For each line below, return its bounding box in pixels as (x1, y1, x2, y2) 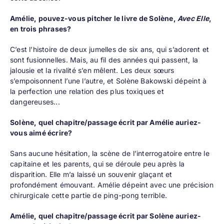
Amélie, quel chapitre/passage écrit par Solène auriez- (9, 211, 201, 220)
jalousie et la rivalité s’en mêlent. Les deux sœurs (9, 66, 174, 75)
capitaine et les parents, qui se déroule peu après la (9, 159, 185, 168)
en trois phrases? (9, 24, 71, 33)
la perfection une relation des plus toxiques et (9, 87, 164, 96)
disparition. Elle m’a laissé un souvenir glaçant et (9, 170, 172, 179)
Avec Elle (177, 14, 209, 23)
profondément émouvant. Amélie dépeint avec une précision (9, 180, 213, 189)
